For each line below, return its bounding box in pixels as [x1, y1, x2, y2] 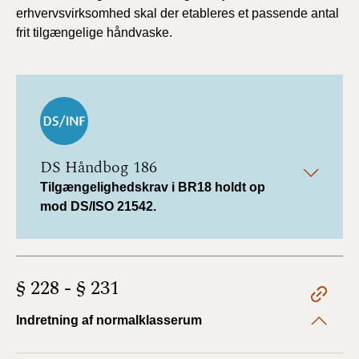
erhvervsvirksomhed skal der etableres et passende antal [16, 6, 339, 20]
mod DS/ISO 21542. [40, 200, 156, 213]
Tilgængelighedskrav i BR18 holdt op [40, 180, 265, 194]
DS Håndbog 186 [40, 155, 157, 179]
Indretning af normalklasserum [16, 313, 202, 327]
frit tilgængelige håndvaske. [16, 26, 172, 39]
